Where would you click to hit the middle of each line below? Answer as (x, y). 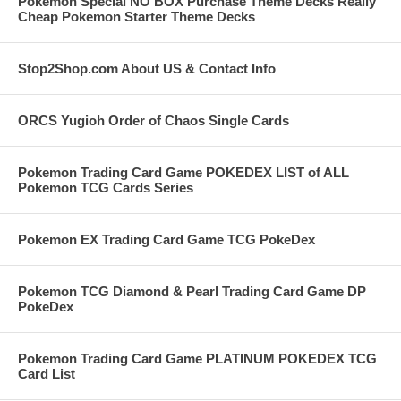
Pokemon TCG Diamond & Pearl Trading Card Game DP (192, 291)
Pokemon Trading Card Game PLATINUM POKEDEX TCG (197, 358)
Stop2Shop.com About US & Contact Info (147, 68)
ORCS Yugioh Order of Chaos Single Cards (154, 120)
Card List (47, 373)
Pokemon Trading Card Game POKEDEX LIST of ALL (183, 172)
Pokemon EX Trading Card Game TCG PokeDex (166, 239)
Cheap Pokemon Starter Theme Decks (137, 16)
